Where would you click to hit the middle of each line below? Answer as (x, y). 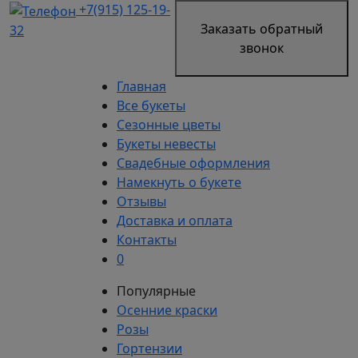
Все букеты (151, 105)
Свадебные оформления (193, 163)
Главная (141, 86)
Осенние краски (167, 310)
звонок (262, 48)
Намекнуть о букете (179, 182)
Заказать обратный (262, 29)
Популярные (156, 291)
